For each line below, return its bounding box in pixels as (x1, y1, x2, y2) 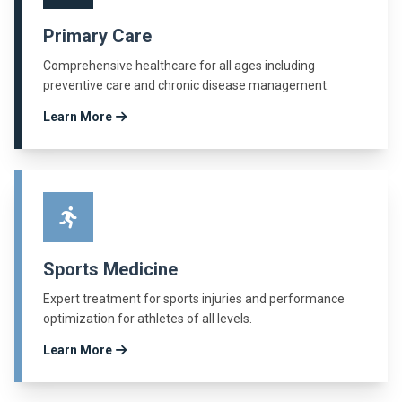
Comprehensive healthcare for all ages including (43, 58, 315, 74)
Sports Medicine (43, 258, 178, 281)
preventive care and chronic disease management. (43, 78, 329, 93)
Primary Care (43, 25, 152, 48)
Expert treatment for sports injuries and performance (43, 292, 345, 307)
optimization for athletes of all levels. (43, 311, 252, 327)
